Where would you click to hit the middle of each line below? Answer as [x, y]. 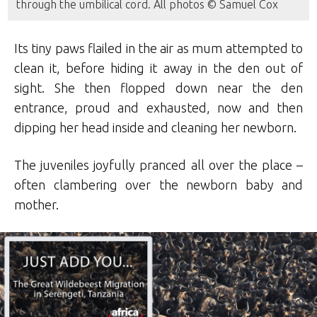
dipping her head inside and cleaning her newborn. [155, 127]
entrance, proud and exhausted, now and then [158, 107]
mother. [36, 204]
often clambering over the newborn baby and [158, 184]
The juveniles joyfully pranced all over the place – [158, 165]
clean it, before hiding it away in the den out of [158, 68]
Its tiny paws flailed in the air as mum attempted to [158, 48]
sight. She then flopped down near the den [158, 87]
